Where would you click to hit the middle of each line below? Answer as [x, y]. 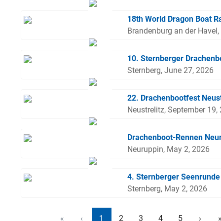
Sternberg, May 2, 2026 [167, 189]
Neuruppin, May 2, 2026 [169, 149]
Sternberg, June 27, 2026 [171, 70]
